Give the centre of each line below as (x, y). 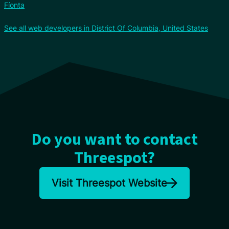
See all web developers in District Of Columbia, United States (106, 28)
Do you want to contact (114, 139)
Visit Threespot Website (109, 183)
